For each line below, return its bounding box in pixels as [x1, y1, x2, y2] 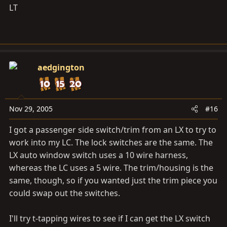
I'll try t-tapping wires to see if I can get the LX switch [9, 213, 210, 224]
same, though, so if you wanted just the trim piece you [9, 175, 217, 186]
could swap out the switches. [9, 187, 120, 199]
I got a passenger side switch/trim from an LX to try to [9, 124, 216, 136]
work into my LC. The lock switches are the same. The [9, 137, 213, 148]
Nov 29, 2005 [9, 104, 53, 114]
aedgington [37, 62, 85, 73]
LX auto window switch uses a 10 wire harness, [9, 149, 188, 161]
